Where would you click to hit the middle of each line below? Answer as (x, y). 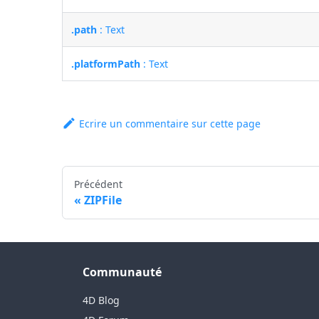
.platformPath (106, 63)
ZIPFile (103, 200)
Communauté (122, 272)
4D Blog (101, 300)
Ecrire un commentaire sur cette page (170, 123)
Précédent (99, 184)
